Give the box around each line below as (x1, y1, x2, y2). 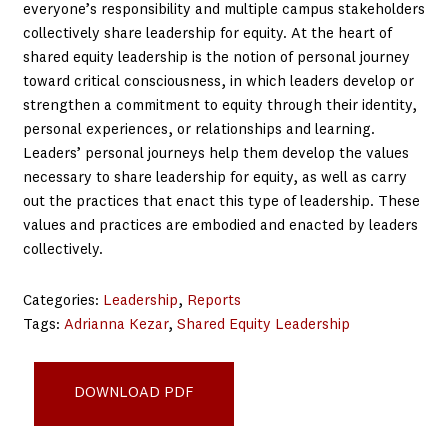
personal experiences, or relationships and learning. (22, 123, 375, 139)
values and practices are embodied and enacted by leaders (22, 219, 418, 235)
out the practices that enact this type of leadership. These (22, 195, 420, 211)
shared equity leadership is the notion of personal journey (22, 51, 410, 67)
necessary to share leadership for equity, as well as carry (22, 171, 407, 187)
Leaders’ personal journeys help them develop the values (22, 147, 409, 163)
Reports (186, 293, 241, 309)
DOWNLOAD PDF (74, 385, 195, 401)
